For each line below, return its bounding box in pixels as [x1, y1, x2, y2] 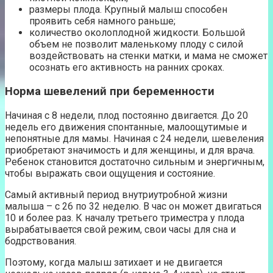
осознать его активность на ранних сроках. [29, 62, 224, 74]
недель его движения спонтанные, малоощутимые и [5, 121, 247, 133]
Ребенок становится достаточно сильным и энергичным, [5, 155, 264, 168]
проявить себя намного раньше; [29, 15, 175, 27]
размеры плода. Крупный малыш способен [29, 4, 227, 16]
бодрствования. [5, 235, 76, 247]
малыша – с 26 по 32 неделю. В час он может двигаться [5, 200, 261, 212]
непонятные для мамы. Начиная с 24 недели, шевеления [5, 132, 264, 144]
